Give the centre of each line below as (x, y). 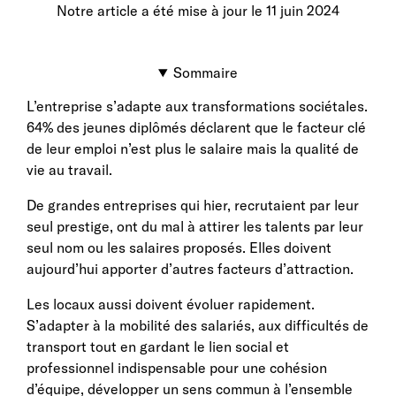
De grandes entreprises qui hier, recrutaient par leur (193, 205)
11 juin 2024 (303, 11)
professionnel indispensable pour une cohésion (177, 368)
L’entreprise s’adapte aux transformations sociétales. (197, 106)
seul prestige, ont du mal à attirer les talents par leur (195, 226)
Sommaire (205, 72)
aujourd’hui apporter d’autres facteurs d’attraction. (190, 269)
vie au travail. (69, 170)
